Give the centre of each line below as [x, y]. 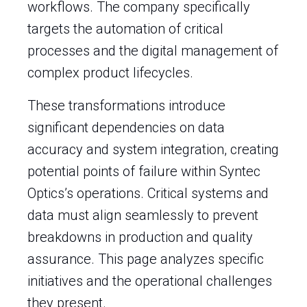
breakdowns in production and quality [140, 237]
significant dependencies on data [126, 127]
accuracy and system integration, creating [153, 149]
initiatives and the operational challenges [150, 281]
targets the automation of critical [125, 29]
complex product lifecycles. [110, 73]
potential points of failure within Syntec [144, 171]
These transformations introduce [126, 106]
